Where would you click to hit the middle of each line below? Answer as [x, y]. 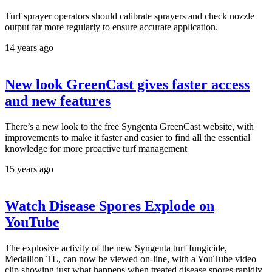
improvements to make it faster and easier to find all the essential [127, 138]
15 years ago [29, 169]
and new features [58, 101]
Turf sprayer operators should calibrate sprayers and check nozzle [130, 16]
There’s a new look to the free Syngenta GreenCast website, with [129, 127]
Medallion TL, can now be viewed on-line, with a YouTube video [131, 259]
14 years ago [29, 48]
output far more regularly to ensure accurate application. [111, 27]
